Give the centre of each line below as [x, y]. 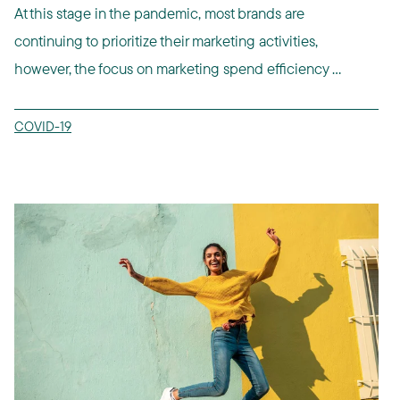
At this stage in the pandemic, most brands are [159, 13]
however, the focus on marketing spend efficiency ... [178, 69]
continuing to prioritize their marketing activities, [166, 41]
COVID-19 [43, 127]
